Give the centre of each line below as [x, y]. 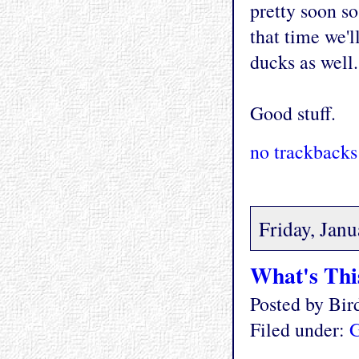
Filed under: [300, 330]
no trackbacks [304, 152]
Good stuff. [293, 113]
